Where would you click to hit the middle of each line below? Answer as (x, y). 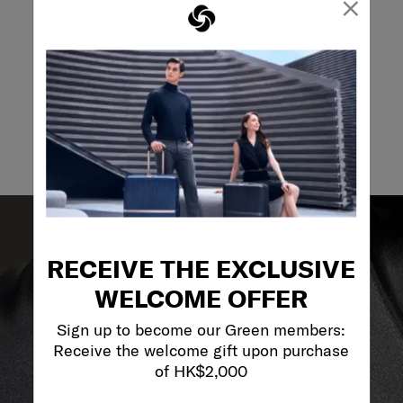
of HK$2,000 (201, 371)
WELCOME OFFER (201, 298)
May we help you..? (201, 40)
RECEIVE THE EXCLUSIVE (201, 268)
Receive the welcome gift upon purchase (201, 350)
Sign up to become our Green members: (201, 329)
